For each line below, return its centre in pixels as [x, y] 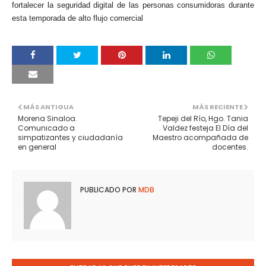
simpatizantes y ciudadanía [70, 137]
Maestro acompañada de [200, 137]
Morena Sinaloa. [47, 118]
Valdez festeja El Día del [205, 128]
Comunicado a [46, 128]
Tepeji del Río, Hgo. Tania [203, 118]
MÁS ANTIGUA [48, 107]
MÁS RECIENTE [218, 107]
